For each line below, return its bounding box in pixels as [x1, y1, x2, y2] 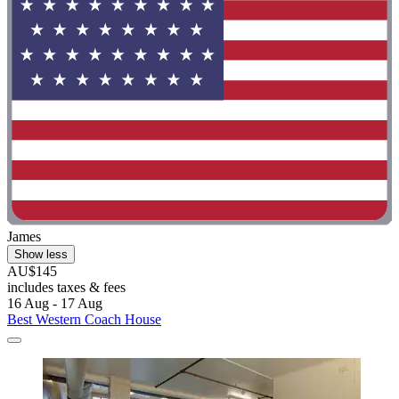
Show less [14, 247, 68, 261]
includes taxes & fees [7, 279, 126, 295]
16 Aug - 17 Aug [7, 295, 102, 311]
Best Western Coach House [7, 311, 161, 327]
